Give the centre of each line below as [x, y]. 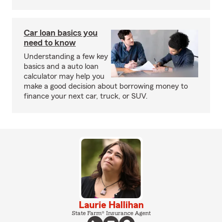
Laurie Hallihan [111, 205]
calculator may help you [64, 76]
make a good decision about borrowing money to [106, 86]
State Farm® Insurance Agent [111, 213]
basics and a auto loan [61, 66]
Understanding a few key [66, 56]
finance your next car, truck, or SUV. [86, 96]
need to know [50, 43]
